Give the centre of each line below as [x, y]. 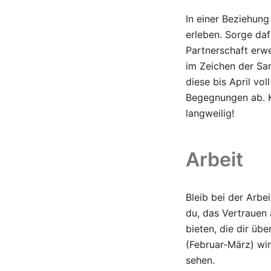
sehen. [200, 260]
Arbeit [214, 159]
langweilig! [210, 113]
